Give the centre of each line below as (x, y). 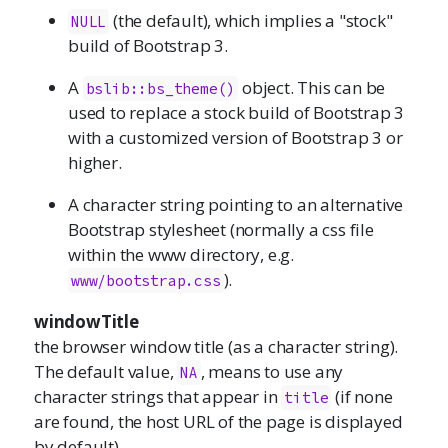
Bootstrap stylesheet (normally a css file (221, 229)
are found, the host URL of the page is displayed (218, 421)
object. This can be (312, 87)
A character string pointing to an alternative (235, 204)
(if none (362, 396)
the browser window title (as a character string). (216, 346)
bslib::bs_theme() (160, 88)
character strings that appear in (158, 396)
